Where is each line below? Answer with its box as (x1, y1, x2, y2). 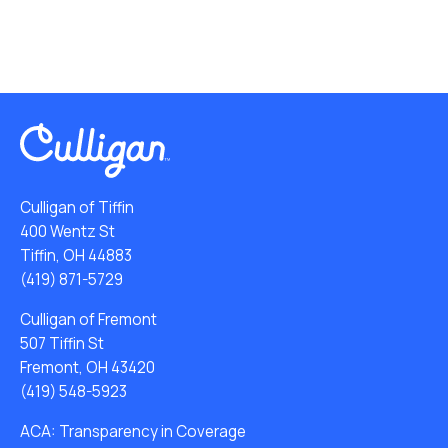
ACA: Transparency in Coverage (20, 420, 246, 442)
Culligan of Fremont (20, 308, 157, 330)
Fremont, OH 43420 (20, 356, 155, 378)
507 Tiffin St (20, 332, 104, 354)
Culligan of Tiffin (20, 196, 134, 218)
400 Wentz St (20, 220, 115, 242)
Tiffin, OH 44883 (20, 244, 132, 266)
